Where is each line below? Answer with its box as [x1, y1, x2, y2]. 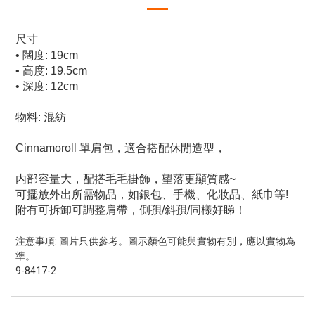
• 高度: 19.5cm [15, 65, 87, 77]
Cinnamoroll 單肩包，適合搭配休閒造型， [15, 142, 226, 154]
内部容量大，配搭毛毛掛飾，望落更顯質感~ [15, 173, 236, 185]
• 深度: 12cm [15, 80, 78, 92]
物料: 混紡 [15, 111, 66, 123]
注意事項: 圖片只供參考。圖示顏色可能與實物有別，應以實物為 [15, 236, 295, 247]
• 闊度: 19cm [15, 49, 78, 61]
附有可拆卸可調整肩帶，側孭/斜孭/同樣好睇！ [15, 204, 246, 216]
